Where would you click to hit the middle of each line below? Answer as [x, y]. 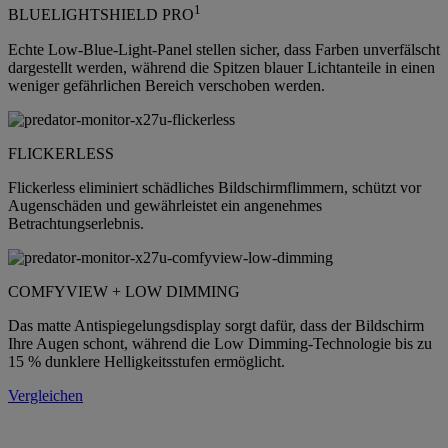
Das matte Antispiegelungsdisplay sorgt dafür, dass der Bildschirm [216, 325]
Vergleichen [45, 395]
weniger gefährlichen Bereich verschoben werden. [166, 85]
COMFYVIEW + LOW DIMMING [124, 291]
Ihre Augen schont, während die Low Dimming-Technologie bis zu [220, 343]
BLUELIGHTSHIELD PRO [101, 15]
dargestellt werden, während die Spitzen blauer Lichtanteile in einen [221, 67]
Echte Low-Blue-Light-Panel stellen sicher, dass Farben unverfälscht [224, 49]
